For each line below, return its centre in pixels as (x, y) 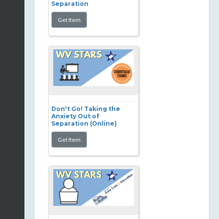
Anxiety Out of (75, 116)
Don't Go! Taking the (86, 109)
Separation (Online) (84, 123)
